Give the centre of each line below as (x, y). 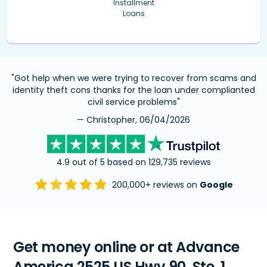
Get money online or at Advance (127, 247)
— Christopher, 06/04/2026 (133, 119)
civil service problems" (133, 102)
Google (216, 185)
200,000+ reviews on (156, 185)
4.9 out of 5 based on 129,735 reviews (133, 162)
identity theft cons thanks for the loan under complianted (133, 90)
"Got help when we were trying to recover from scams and (133, 78)
